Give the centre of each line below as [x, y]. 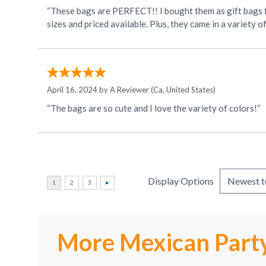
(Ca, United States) [182, 90]
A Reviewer [129, 90]
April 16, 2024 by [78, 90]
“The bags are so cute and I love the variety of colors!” [153, 108]
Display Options [181, 181]
